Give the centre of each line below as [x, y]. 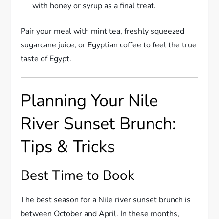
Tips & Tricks [68, 147]
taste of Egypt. [46, 59]
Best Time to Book [78, 176]
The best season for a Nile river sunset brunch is [106, 200]
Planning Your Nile [89, 101]
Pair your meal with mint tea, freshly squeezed [103, 32]
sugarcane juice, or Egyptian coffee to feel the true [109, 45]
